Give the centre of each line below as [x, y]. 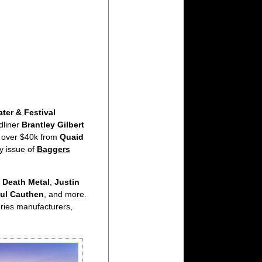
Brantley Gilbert [53, 124]
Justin [67, 182]
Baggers [53, 149]
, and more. [65, 194]
